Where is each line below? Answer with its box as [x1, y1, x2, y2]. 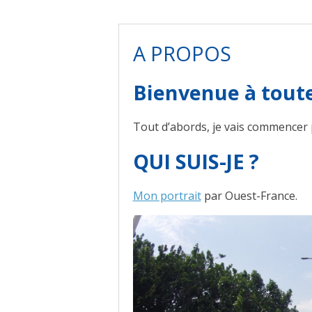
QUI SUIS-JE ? [132, 148, 259, 175]
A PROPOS [132, 40, 231, 67]
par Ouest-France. [201, 188, 297, 203]
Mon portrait [132, 188, 201, 203]
